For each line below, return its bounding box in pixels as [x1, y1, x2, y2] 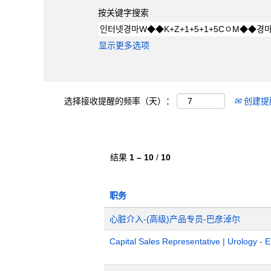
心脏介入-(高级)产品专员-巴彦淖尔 [109, 214, 240, 224]
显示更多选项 [99, 41, 149, 50]
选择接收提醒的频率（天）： [64, 96, 174, 106]
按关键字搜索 [98, 8, 149, 18]
